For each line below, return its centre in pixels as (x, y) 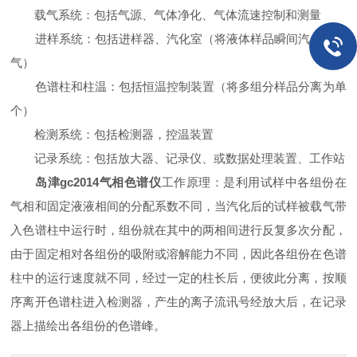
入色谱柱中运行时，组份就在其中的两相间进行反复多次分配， (178, 230)
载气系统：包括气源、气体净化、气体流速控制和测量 (166, 15)
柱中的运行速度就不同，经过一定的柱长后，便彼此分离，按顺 (178, 278)
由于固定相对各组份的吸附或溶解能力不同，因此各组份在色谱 (178, 254)
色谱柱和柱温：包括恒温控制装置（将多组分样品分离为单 (178, 86)
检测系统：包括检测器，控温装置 (112, 134)
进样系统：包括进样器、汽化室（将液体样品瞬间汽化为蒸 (178, 39)
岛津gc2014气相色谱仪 (98, 182)
